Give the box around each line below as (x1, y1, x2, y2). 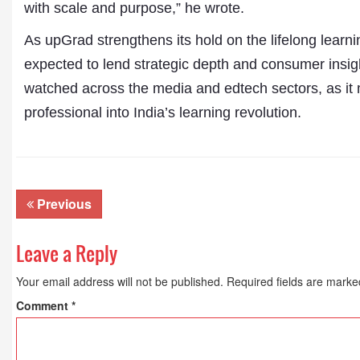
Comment (16, 297, 72, 313)
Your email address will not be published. (16, 273, 223, 289)
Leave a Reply (16, 239, 117, 268)
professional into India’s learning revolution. (24, 104, 301, 121)
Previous (34, 194, 92, 213)
